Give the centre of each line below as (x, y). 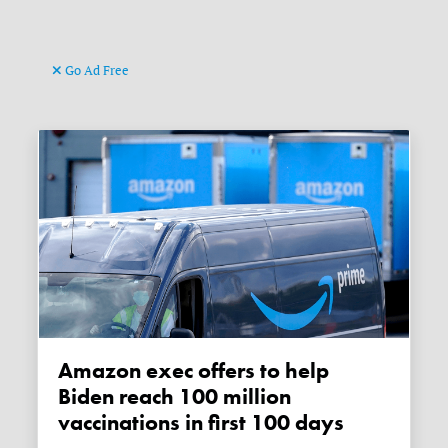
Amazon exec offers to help (66, 371)
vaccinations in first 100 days (201, 423)
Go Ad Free (96, 70)
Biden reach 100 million (175, 397)
